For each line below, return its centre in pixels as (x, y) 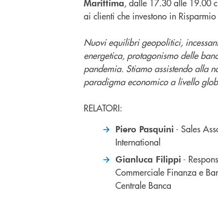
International (138, 142)
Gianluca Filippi (148, 159)
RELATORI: (103, 108)
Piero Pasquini (145, 129)
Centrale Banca (143, 185)
